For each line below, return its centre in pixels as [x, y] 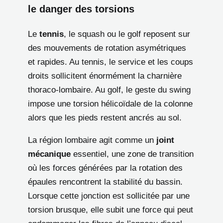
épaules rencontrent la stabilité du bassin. [105, 182]
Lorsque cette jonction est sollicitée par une [109, 196]
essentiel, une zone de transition [132, 154]
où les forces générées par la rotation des [105, 168]
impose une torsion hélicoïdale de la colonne [110, 104]
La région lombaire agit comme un [92, 140]
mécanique [49, 154]
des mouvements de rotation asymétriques [107, 48]
